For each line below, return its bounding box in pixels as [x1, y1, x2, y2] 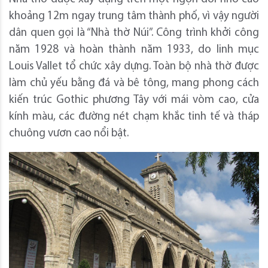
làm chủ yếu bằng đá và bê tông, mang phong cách [9, 77, 259, 89]
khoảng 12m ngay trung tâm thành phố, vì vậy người [9, 10, 259, 22]
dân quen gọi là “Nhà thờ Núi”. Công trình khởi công [9, 27, 259, 39]
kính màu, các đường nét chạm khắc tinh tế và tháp [9, 111, 259, 123]
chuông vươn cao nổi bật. [9, 127, 129, 139]
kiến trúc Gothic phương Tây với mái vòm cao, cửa [9, 94, 259, 106]
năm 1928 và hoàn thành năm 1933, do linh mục [9, 44, 259, 56]
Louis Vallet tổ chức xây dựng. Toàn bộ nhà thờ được [9, 60, 259, 72]
